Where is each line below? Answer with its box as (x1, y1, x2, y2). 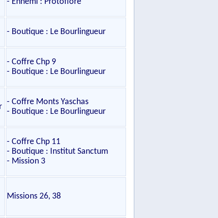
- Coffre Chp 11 (7, 137, 60, 146)
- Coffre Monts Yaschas (7, 97, 89, 107)
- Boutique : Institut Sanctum (7, 147, 108, 156)
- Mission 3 (7, 157, 45, 166)
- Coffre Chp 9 (7, 57, 56, 67)
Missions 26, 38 (7, 192, 61, 201)
